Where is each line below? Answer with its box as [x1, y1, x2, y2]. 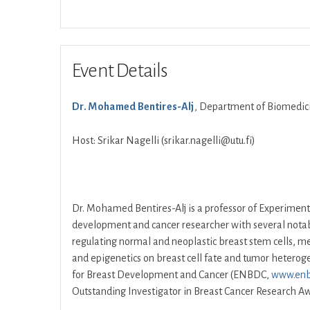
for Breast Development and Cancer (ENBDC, [72, 269, 271, 280]
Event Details [72, 60, 168, 81]
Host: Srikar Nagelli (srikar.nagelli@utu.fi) [72, 135, 255, 146]
